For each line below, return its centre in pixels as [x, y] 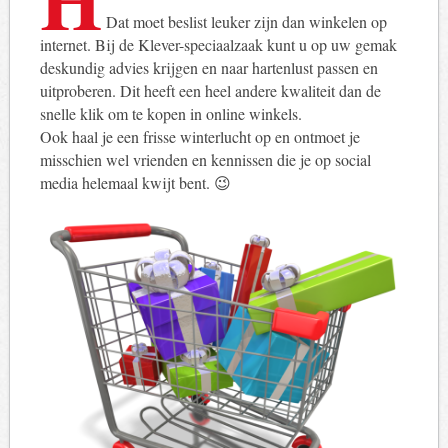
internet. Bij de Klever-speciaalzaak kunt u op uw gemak [218, 44]
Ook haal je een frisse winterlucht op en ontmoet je [199, 136]
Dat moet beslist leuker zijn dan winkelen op [246, 21]
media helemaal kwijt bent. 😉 [135, 182]
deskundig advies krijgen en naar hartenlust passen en [208, 67]
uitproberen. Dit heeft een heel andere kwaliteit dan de [210, 90]
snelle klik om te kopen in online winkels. [170, 113]
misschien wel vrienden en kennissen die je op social [205, 159]
